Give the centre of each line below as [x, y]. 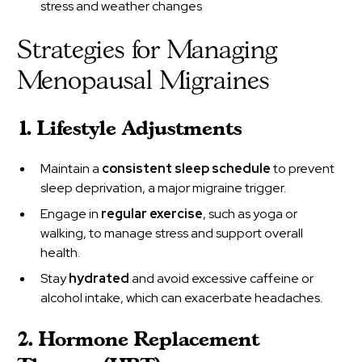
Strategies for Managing [148, 51]
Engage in [71, 213]
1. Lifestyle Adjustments [130, 129]
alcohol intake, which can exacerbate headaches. [182, 297]
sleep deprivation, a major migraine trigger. [164, 187]
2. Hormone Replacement [139, 340]
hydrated [99, 278]
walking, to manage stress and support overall [172, 233]
